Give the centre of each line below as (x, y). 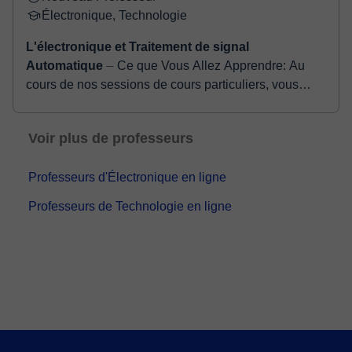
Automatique (64, 66)
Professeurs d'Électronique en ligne (127, 177)
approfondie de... (73, 122)
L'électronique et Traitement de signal (137, 47)
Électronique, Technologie (114, 15)
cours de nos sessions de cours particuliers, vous (162, 84)
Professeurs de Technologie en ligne (130, 206)
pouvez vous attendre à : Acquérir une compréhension (95, 103)
